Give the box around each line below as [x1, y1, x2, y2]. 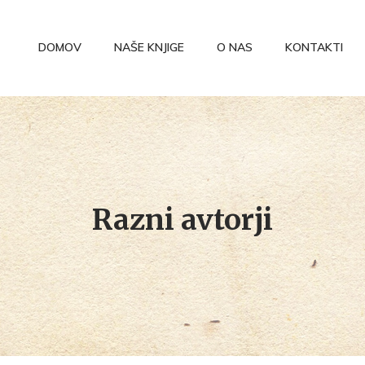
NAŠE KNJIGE [114, 40, 184, 55]
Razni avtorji [92, 202, 273, 238]
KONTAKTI [285, 40, 343, 55]
